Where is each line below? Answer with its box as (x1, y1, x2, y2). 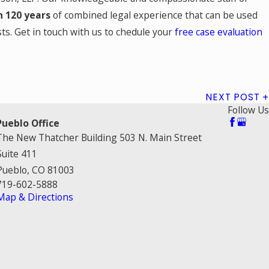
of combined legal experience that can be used (50, 8, 258, 22)
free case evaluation (175, 25, 263, 39)
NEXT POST (205, 91, 260, 104)
